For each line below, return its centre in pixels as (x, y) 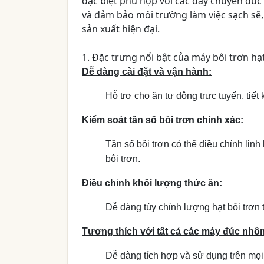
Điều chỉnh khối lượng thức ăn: (152, 183)
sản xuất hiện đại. (121, 29)
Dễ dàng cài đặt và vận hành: (147, 71)
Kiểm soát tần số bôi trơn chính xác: (163, 120)
